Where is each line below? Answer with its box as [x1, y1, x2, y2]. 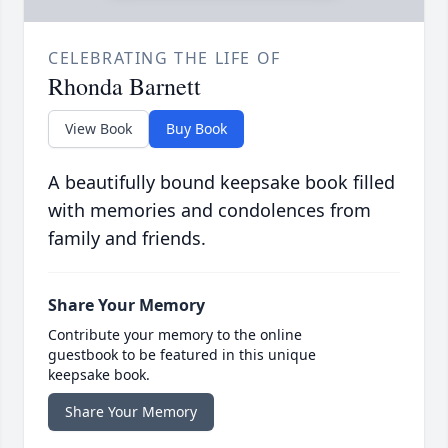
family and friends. [48, 226, 206, 251]
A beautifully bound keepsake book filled [48, 170, 395, 195]
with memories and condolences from [48, 198, 371, 223]
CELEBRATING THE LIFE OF [48, 47, 281, 70]
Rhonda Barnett [48, 70, 201, 103]
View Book [65, 119, 132, 139]
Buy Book [166, 119, 227, 139]
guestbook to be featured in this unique [48, 345, 316, 365]
